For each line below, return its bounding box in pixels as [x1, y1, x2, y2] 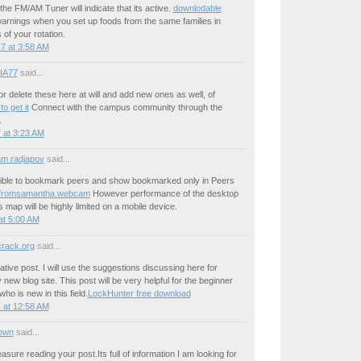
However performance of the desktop [89, 189, 239, 199]
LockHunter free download [87, 288, 191, 298]
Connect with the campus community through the [28, 102, 222, 113]
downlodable [172, 3, 222, 14]
